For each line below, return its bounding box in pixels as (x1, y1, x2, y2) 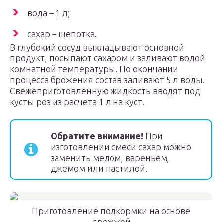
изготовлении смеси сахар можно (51, 142, 191, 152)
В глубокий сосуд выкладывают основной (10, 42, 184, 52)
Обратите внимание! (51, 131, 145, 141)
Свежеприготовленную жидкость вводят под (10, 86, 200, 96)
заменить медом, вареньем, (51, 153, 169, 163)
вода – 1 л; (27, 8, 70, 18)
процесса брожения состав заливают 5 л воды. (10, 75, 205, 85)
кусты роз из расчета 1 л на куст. (10, 97, 144, 107)
